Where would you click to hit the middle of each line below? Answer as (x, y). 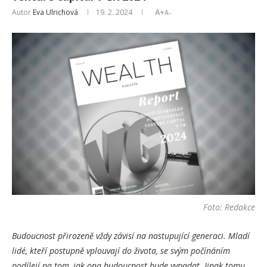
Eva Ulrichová (55, 13)
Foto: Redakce (229, 207)
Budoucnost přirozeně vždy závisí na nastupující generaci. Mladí (131, 236)
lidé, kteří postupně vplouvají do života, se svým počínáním (121, 251)
